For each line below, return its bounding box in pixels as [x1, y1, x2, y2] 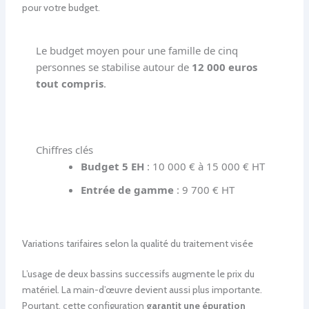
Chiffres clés [35, 143, 93, 157]
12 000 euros [191, 60, 257, 74]
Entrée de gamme [80, 183, 174, 197]
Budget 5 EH [80, 159, 144, 174]
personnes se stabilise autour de [35, 60, 192, 74]
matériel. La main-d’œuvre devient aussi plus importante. [21, 283, 262, 296]
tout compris [35, 77, 103, 91]
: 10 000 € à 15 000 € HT [143, 159, 265, 174]
